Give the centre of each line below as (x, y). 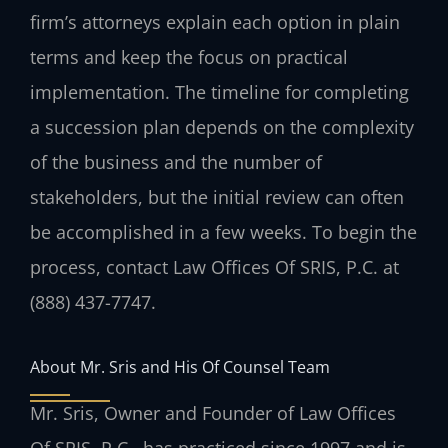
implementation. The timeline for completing (219, 92)
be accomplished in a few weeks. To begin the (223, 232)
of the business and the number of (176, 162)
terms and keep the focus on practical (189, 57)
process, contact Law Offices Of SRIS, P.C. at (214, 267)
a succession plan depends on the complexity (222, 127)
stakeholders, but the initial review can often (217, 197)
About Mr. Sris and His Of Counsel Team (180, 366)
